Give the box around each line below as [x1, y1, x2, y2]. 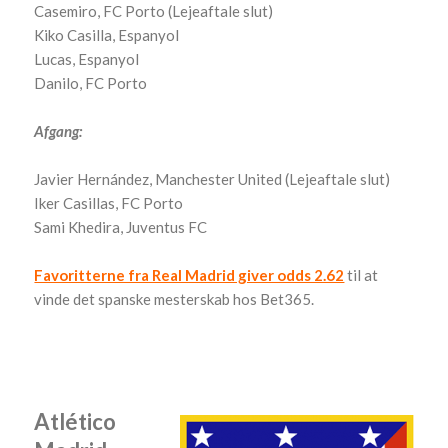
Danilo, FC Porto [34, 73, 148, 92]
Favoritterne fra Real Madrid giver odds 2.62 [34, 265, 345, 284]
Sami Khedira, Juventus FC [34, 217, 208, 236]
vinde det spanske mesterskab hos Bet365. [34, 289, 315, 308]
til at [344, 265, 379, 284]
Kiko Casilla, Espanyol [34, 25, 180, 44]
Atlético [34, 407, 117, 435]
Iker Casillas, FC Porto [34, 193, 184, 212]
